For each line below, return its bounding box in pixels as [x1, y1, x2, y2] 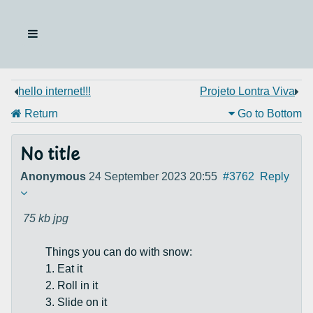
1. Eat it [45, 263, 82, 275]
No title [20, 142, 80, 169]
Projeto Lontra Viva [200, 85, 295, 97]
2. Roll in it [45, 279, 98, 291]
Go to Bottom [235, 108, 302, 119]
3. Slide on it [45, 296, 107, 308]
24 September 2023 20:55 [89, 170, 217, 182]
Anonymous [20, 170, 86, 182]
